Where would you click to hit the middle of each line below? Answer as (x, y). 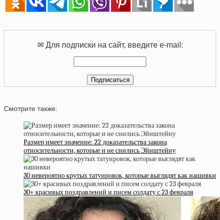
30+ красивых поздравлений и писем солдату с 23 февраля (108, 192)
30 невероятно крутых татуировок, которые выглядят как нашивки (120, 176)
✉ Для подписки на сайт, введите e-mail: (110, 44)
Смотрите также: (31, 108)
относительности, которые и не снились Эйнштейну (100, 151)
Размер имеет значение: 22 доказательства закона (95, 142)
